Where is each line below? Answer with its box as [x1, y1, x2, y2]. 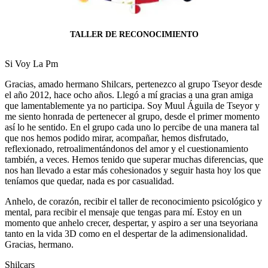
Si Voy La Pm [5, 58, 58, 69]
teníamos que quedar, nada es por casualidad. [5, 175, 174, 186]
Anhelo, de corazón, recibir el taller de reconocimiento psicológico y [5, 196, 262, 206]
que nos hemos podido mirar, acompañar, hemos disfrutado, [5, 132, 229, 143]
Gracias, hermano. [5, 239, 74, 249]
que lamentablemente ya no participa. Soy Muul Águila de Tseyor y [5, 100, 260, 111]
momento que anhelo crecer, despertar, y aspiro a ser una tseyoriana [5, 217, 258, 228]
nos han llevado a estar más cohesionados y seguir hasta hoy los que [5, 165, 261, 175]
